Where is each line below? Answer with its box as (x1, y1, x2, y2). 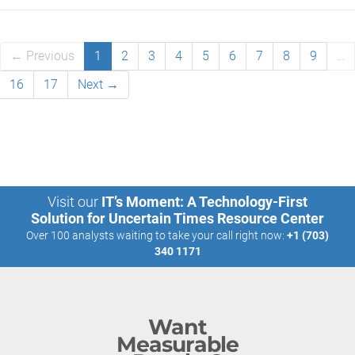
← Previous (10, 48, 74, 63)
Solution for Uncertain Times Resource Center (31, 210, 324, 227)
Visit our (48, 193, 98, 210)
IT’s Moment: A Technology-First (101, 193, 307, 210)
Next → (78, 77, 119, 92)
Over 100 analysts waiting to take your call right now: (26, 229, 287, 242)
